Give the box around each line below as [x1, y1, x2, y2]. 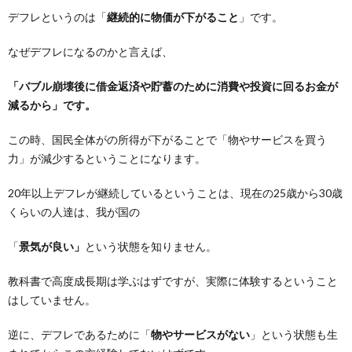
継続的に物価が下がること [107, 10, 239, 24]
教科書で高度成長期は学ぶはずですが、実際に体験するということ [8, 274, 338, 288]
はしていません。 [8, 293, 96, 306]
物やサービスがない [151, 328, 250, 341]
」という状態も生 [250, 328, 338, 341]
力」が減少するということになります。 [8, 152, 206, 165]
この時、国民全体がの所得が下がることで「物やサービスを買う [8, 133, 327, 146]
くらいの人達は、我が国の [8, 205, 140, 218]
